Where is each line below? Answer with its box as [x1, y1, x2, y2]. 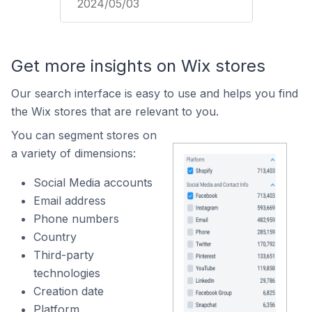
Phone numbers [33, 212, 119, 226]
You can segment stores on [11, 128, 157, 142]
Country [33, 230, 77, 244]
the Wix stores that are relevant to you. [11, 104, 219, 118]
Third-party [33, 248, 94, 262]
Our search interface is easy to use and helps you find [11, 86, 298, 100]
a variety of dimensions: [11, 146, 136, 160]
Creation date [33, 284, 104, 298]
